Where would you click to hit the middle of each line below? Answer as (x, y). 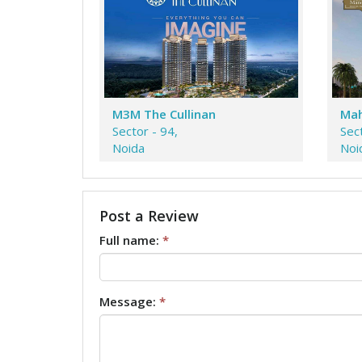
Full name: (131, 240)
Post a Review (149, 215)
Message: (129, 301)
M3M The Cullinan (164, 114)
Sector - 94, (145, 131)
